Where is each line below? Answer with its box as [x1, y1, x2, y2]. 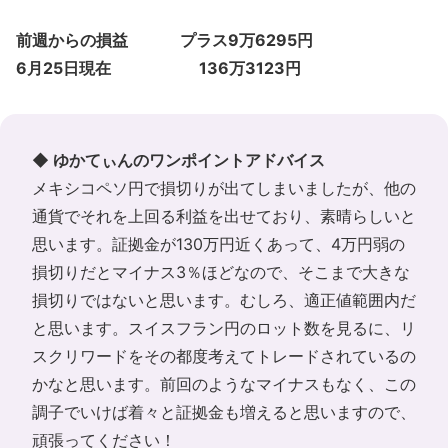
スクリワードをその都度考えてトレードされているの [32, 346, 416, 367]
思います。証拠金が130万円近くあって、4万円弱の [32, 234, 405, 255]
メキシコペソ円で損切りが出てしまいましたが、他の [32, 178, 416, 199]
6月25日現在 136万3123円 [16, 58, 301, 79]
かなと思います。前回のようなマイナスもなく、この [32, 374, 416, 395]
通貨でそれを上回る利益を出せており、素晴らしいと [32, 206, 416, 227]
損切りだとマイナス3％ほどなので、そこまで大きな [32, 262, 410, 283]
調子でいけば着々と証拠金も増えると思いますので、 [32, 402, 416, 423]
